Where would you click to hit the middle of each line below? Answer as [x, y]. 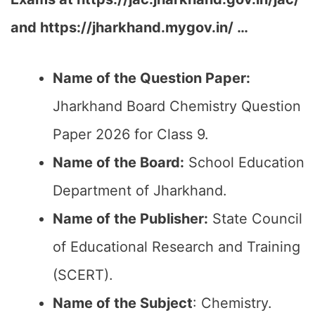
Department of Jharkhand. [140, 191]
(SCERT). [83, 275]
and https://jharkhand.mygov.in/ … [129, 27]
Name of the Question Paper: [152, 78]
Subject [165, 303]
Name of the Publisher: [130, 219]
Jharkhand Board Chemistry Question [177, 106]
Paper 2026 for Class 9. [131, 134]
